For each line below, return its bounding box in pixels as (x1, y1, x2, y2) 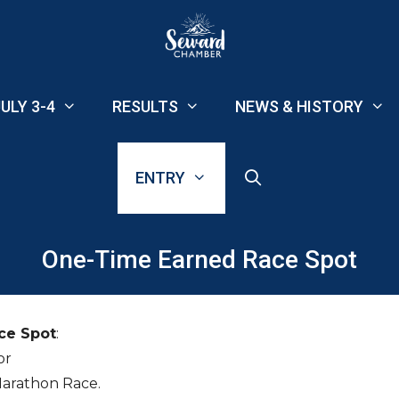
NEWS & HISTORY (235, 97, 364, 116)
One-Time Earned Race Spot (42, 245, 357, 274)
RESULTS (112, 97, 178, 116)
